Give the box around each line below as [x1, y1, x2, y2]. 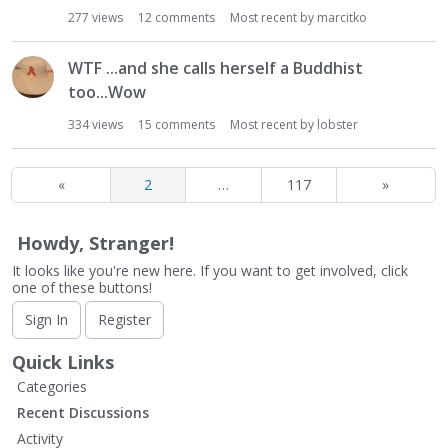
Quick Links [12, 350, 114, 374]
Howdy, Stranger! [17, 231, 174, 255]
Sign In [25, 310, 68, 329]
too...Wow [68, 81, 146, 103]
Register [98, 310, 151, 329]
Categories [17, 377, 87, 396]
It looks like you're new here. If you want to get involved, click [12, 261, 408, 280]
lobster [317, 116, 358, 133]
